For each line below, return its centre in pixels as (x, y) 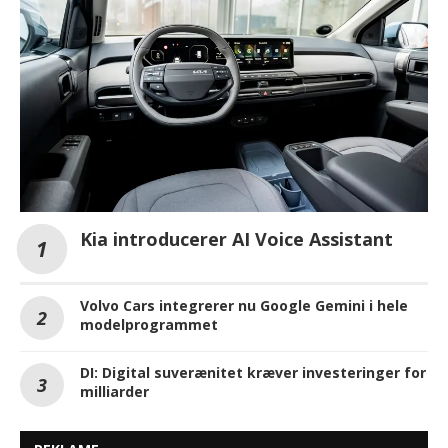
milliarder (114, 392)
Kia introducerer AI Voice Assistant (236, 239)
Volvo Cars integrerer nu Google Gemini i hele (244, 306)
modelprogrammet (149, 325)
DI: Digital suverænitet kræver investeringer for (253, 373)
